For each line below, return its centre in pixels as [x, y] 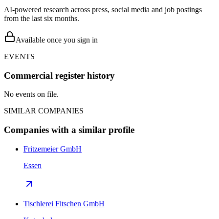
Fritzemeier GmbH [53, 149]
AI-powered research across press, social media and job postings [103, 10]
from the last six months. [42, 18]
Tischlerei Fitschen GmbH [64, 203]
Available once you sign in [57, 40]
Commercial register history [59, 75]
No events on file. [31, 94]
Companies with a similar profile [69, 130]
